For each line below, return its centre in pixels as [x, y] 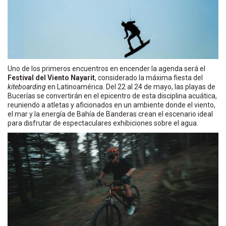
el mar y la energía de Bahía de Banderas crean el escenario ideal [110, 114]
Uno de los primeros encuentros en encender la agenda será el [106, 69]
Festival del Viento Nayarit [51, 78]
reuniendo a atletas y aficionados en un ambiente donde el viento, [111, 105]
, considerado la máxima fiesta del [149, 78]
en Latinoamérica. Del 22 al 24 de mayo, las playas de [131, 87]
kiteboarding [27, 87]
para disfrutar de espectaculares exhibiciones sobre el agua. [103, 123]
